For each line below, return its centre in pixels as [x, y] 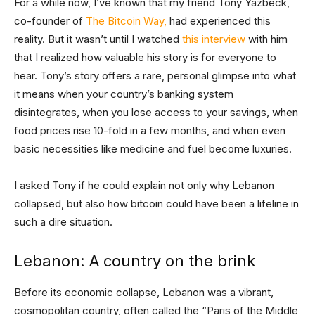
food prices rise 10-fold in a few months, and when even [150, 130]
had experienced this [219, 21]
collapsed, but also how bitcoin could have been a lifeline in [156, 204]
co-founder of [49, 21]
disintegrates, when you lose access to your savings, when [156, 112]
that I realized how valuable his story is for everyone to [145, 57]
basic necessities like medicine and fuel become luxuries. [153, 149]
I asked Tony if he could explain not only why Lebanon [144, 185]
